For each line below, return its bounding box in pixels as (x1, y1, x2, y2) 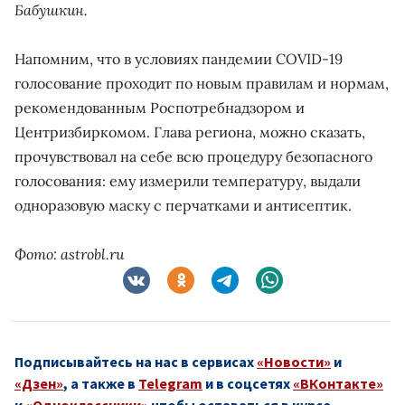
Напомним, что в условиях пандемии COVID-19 (14, 49, 343, 68)
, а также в (63, 373, 138, 392)
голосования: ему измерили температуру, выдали (14, 171, 361, 190)
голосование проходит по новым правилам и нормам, (14, 73, 389, 92)
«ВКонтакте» (293, 373, 383, 392)
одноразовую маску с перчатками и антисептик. (14, 195, 352, 214)
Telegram (138, 373, 202, 392)
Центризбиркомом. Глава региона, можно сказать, (14, 122, 365, 141)
